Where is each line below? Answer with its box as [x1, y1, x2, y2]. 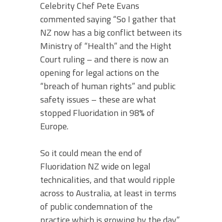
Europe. [40, 119, 68, 133]
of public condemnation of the [40, 199, 153, 213]
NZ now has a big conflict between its [40, 25, 182, 39]
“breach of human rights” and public [40, 79, 175, 93]
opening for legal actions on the [40, 65, 159, 79]
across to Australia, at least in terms [40, 186, 176, 200]
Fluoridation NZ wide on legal [40, 159, 151, 173]
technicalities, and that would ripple [40, 172, 175, 186]
